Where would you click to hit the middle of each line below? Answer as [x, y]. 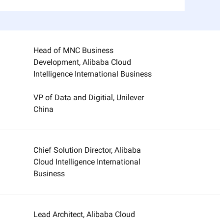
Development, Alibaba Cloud [82, 62]
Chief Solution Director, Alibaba [87, 150]
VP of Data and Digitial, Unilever [89, 97]
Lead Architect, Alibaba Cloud [84, 214]
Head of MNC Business [74, 50]
